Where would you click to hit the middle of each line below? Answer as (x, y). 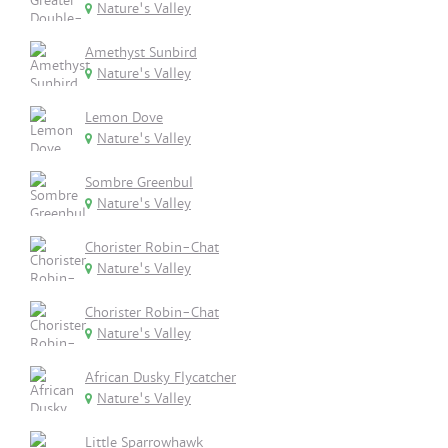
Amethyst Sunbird (141, 52)
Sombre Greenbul (139, 182)
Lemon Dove (124, 117)
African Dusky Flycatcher (160, 377)
